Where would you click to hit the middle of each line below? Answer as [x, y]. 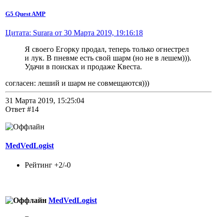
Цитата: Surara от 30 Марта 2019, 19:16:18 [74, 33]
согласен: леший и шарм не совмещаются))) [77, 83]
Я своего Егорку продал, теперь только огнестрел [107, 49]
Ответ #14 [22, 109]
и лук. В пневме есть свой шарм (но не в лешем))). [108, 58]
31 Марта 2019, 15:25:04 [45, 101]
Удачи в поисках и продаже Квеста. [83, 67]
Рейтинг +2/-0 [48, 165]
